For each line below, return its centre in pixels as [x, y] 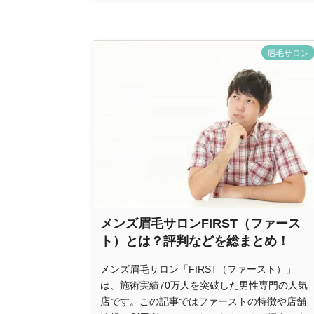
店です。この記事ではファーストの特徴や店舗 [203, 301]
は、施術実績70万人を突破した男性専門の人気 [204, 285]
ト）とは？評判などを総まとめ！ [195, 241]
